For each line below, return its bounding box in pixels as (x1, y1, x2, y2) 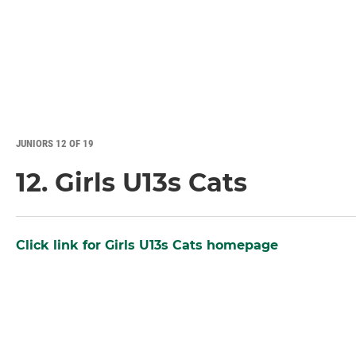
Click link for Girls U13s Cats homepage (16, 238, 278, 253)
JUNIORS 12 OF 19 (16, 137, 94, 150)
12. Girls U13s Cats (16, 167, 247, 199)
